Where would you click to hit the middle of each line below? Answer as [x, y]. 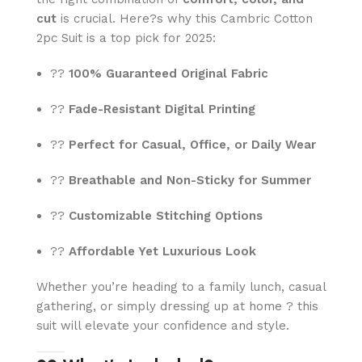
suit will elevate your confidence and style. [163, 326]
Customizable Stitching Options [166, 216]
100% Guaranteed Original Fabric [168, 74]
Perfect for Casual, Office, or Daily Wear [192, 145]
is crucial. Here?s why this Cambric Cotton [185, 19]
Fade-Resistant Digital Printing [162, 109]
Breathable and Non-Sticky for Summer [190, 181]
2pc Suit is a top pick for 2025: [126, 38]
